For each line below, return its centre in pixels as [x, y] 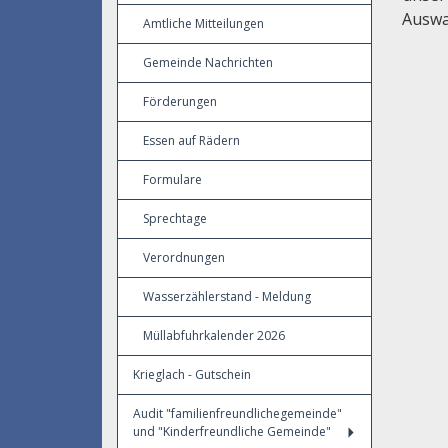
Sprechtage [175, 218]
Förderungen [180, 101]
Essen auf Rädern [191, 140]
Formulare [172, 179]
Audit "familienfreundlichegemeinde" [237, 413]
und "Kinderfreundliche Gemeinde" [232, 431]
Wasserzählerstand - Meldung [227, 296]
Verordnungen [184, 257]
